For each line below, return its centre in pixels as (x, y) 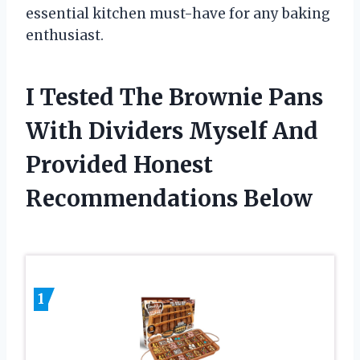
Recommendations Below (169, 198)
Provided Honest (119, 164)
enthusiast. (65, 35)
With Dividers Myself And (172, 131)
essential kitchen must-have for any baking (178, 13)
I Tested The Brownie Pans (174, 97)
